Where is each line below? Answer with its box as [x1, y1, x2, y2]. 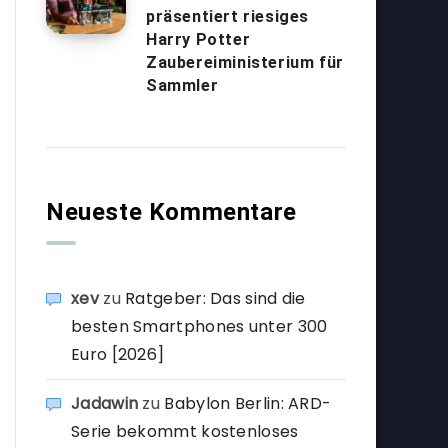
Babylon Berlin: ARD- [164, 392, 332, 415]
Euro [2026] [71, 343, 165, 366]
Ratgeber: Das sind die [125, 287, 306, 310]
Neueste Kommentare [46, 198, 297, 226]
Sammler [146, 76, 219, 95]
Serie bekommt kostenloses [71, 420, 299, 443]
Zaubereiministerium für [146, 53, 344, 72]
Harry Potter [146, 30, 251, 49]
